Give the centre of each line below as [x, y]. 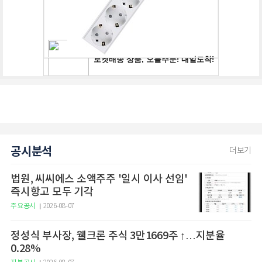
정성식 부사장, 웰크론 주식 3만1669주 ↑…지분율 [95, 236]
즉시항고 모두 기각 [52, 192]
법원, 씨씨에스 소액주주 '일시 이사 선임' [99, 179]
